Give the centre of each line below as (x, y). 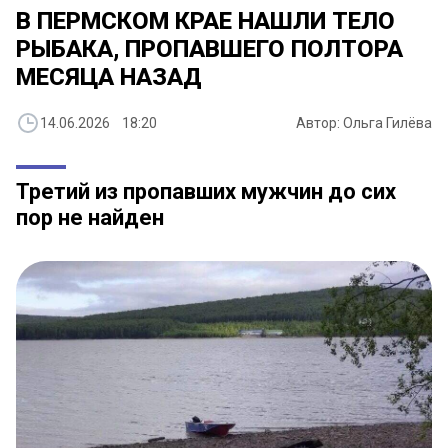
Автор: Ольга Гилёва (364, 123)
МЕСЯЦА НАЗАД (109, 77)
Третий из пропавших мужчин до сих (206, 192)
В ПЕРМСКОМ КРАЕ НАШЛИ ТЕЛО (205, 21)
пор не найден (90, 218)
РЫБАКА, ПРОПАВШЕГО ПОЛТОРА (209, 49)
